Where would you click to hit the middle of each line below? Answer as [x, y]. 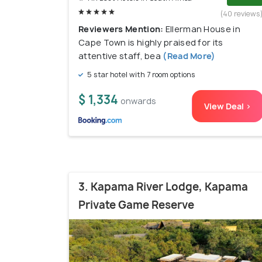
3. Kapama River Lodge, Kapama [163, 187]
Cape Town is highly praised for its [151, 43]
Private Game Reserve [136, 205]
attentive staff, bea [120, 56]
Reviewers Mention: [122, 29]
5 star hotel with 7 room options [140, 75]
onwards [138, 101]
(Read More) [188, 56]
